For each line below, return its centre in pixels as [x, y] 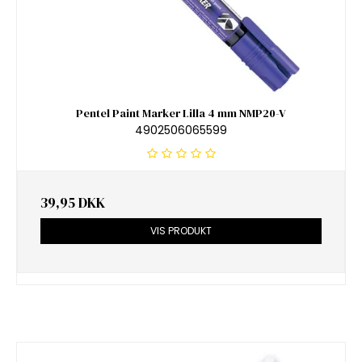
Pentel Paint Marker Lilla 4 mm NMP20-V [181, 114]
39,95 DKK [73, 202]
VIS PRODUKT [181, 230]
